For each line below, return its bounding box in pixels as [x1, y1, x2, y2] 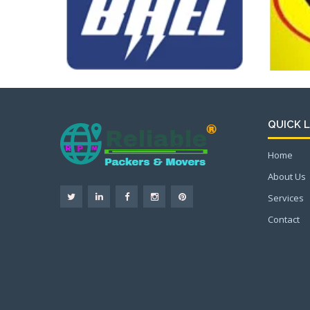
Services [268, 191, 304, 204]
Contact [268, 212, 300, 226]
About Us [268, 170, 306, 183]
